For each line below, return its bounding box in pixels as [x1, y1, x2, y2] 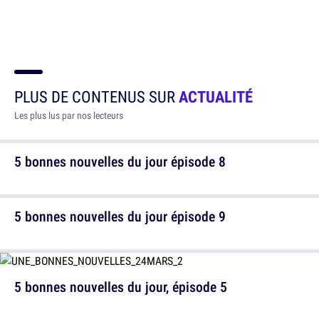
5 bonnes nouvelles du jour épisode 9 [14, 206, 226, 226]
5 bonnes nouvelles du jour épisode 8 [14, 151, 226, 171]
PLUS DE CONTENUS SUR [14, 85, 179, 108]
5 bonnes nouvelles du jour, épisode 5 [14, 276, 227, 296]
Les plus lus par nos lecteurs [14, 108, 123, 122]
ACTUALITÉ [179, 85, 253, 108]
